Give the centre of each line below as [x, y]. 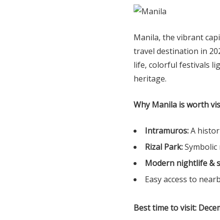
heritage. [150, 78]
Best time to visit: [165, 207]
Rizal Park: [164, 147]
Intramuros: [167, 130]
